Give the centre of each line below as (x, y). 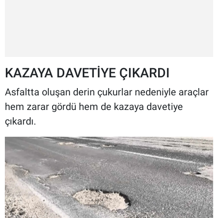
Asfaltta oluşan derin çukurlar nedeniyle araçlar (107, 92)
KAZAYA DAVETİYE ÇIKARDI (87, 73)
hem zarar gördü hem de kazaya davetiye (94, 106)
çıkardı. (20, 121)
